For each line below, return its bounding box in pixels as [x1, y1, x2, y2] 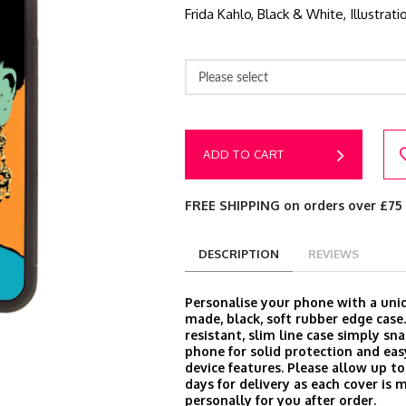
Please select [198, 71, 268, 83]
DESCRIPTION [198, 246, 279, 261]
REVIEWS [308, 246, 359, 261]
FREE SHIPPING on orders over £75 [185, 198, 402, 213]
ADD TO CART [203, 147, 285, 161]
